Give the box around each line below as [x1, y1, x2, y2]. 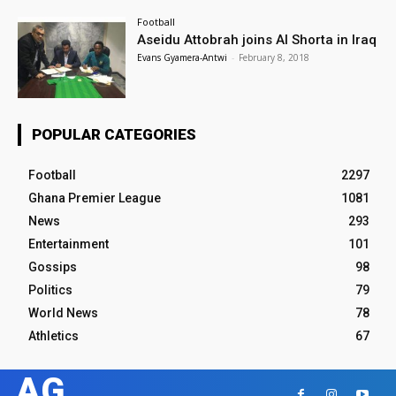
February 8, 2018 [239, 51, 310, 65]
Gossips [28, 260, 77, 275]
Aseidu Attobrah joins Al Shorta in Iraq [137, 32, 377, 49]
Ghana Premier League [28, 191, 161, 206]
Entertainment [28, 237, 109, 252]
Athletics [28, 329, 79, 344]
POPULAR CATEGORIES [32, 126, 196, 144]
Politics [28, 283, 72, 298]
